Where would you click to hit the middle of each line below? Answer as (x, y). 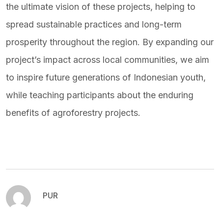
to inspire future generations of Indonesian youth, (106, 77)
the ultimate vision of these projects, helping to (101, 7)
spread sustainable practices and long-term (94, 24)
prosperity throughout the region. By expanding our (110, 42)
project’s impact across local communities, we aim (108, 60)
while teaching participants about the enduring (100, 95)
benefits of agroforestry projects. (73, 113)
